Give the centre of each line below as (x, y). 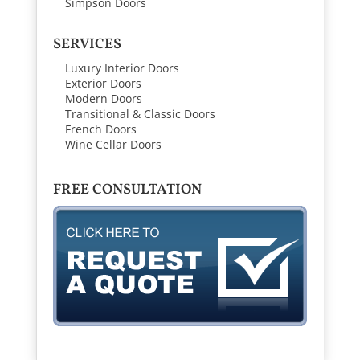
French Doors (100, 129)
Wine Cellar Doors (113, 145)
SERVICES (87, 45)
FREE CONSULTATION (127, 190)
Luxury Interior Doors (122, 68)
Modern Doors (103, 99)
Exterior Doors (103, 84)
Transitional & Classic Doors (140, 114)
